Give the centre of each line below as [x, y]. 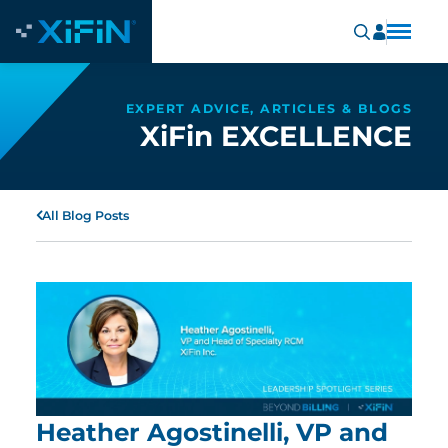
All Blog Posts [85, 215]
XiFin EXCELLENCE [276, 136]
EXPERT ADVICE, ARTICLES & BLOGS [268, 108]
